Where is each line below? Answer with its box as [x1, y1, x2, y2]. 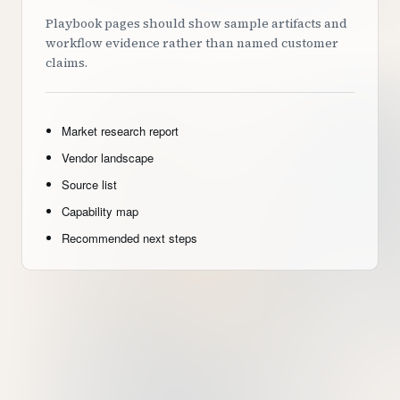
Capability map [62, 203, 138, 220]
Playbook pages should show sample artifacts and [46, 14, 347, 32]
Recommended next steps [62, 229, 197, 246]
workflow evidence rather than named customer [46, 34, 338, 52]
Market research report [62, 122, 179, 139]
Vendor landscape [62, 149, 154, 166]
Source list [62, 176, 117, 193]
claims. [46, 54, 87, 71]
